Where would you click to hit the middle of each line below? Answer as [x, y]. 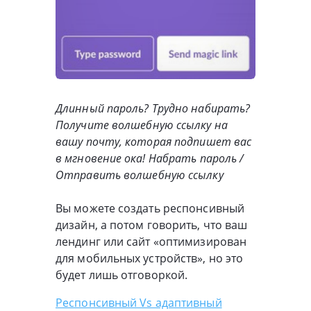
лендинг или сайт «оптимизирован [151, 242]
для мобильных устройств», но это [150, 259]
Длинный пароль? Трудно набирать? [153, 109]
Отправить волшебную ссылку [140, 175]
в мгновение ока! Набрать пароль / [150, 159]
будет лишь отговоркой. [122, 275]
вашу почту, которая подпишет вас [154, 142]
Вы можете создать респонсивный [150, 209]
